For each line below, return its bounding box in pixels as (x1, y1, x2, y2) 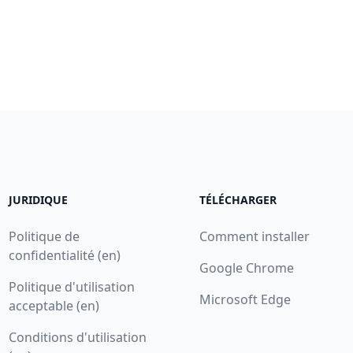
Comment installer (199, 228, 310, 245)
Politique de (8, 228, 80, 245)
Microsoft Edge (199, 291, 291, 308)
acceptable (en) (8, 297, 99, 314)
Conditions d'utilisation (8, 329, 147, 346)
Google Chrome (199, 259, 294, 277)
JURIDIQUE (8, 192, 68, 207)
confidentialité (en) (8, 247, 121, 264)
